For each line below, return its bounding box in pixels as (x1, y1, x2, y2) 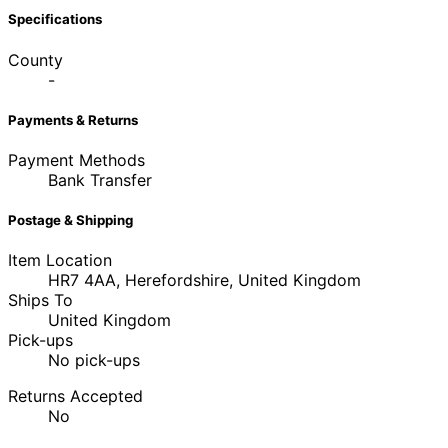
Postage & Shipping (8, 212, 133, 229)
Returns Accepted (8, 386, 143, 407)
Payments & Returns (8, 111, 138, 128)
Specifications (8, 11, 102, 28)
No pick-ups (48, 350, 140, 371)
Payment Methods (8, 149, 145, 170)
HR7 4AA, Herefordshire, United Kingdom (48, 270, 361, 291)
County (8, 49, 63, 70)
